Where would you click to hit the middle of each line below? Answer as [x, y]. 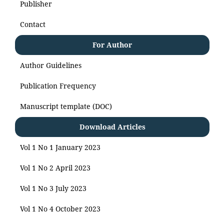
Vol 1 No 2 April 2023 [55, 167]
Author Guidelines [51, 65]
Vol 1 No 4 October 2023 [60, 208]
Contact [33, 24]
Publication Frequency [58, 85]
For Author [112, 44]
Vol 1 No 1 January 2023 [60, 147]
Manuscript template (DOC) [66, 106]
